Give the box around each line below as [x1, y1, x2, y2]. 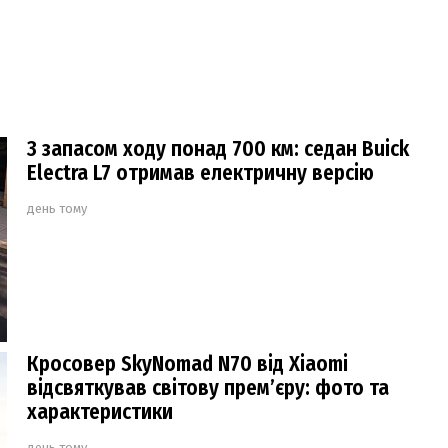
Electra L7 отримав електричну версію [27, 159, 374, 186]
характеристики [27, 398, 173, 425]
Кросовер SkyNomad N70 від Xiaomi [27, 350, 348, 377]
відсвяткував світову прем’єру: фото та [27, 374, 389, 401]
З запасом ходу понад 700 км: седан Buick [27, 135, 409, 162]
